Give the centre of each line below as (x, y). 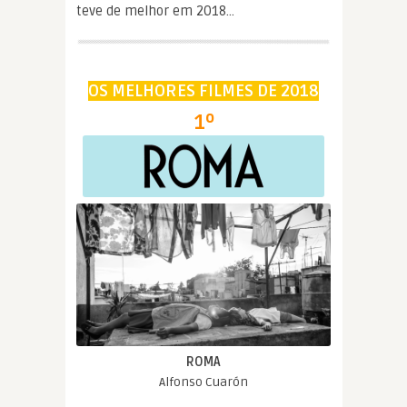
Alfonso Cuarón (203, 382)
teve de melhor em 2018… (155, 10)
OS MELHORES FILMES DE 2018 (203, 90)
